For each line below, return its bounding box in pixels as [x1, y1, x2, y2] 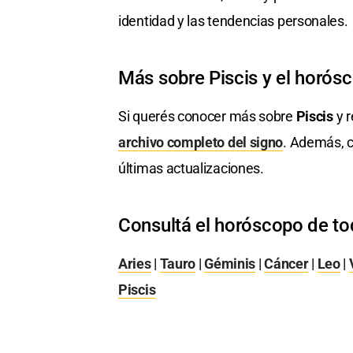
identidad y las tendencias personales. [118, 13, 348, 30]
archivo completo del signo [118, 134, 284, 151]
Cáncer [264, 255, 309, 273]
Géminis [204, 255, 256, 273]
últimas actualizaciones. [118, 160, 264, 177]
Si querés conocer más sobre [118, 108, 296, 125]
